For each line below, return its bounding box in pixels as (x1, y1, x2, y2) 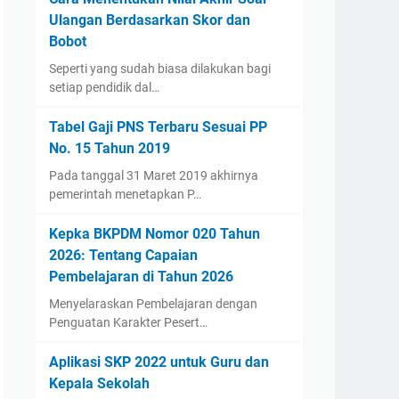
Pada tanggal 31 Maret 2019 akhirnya (49, 168, 258, 183)
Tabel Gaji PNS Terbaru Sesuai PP (49, 118, 267, 135)
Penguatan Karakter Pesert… (49, 315, 208, 330)
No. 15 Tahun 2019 (49, 140, 170, 157)
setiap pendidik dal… (49, 80, 159, 94)
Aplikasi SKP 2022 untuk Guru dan (49, 354, 269, 370)
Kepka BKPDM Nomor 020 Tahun (49, 225, 260, 242)
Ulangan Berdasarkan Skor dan (49, 12, 250, 28)
